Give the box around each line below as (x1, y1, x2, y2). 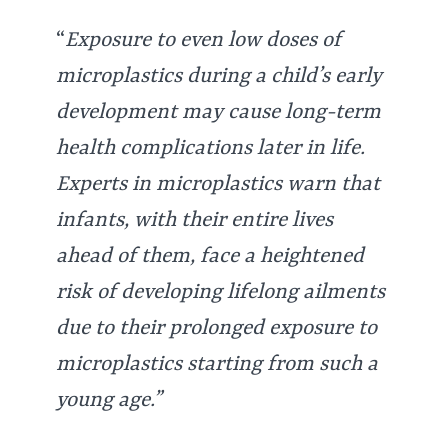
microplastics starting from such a (56, 353, 378, 377)
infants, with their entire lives (56, 209, 333, 233)
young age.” (56, 389, 162, 413)
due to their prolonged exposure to (56, 317, 377, 341)
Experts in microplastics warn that (56, 173, 380, 197)
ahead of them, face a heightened (56, 245, 364, 269)
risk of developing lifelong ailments (56, 281, 385, 305)
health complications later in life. (56, 137, 365, 161)
